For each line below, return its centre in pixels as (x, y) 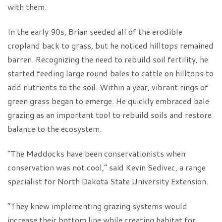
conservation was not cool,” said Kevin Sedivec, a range (107, 167)
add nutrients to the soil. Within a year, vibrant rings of (108, 87)
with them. (27, 7)
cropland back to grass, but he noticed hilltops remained (111, 45)
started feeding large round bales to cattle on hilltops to (111, 73)
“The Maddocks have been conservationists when (96, 153)
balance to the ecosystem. (55, 129)
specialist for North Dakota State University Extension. (108, 181)
